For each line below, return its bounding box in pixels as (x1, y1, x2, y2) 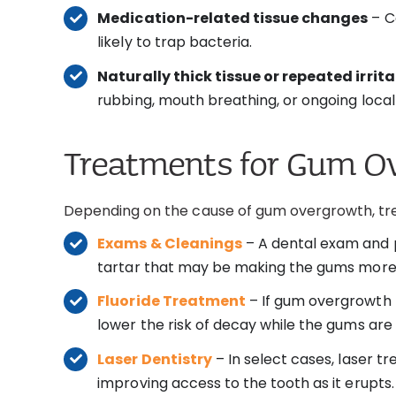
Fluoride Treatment (97, 291, 246, 312)
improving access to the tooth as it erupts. (97, 372, 394, 393)
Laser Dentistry (97, 348, 212, 369)
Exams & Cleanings (97, 233, 242, 255)
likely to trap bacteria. (97, 32, 253, 53)
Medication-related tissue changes (97, 8, 369, 29)
